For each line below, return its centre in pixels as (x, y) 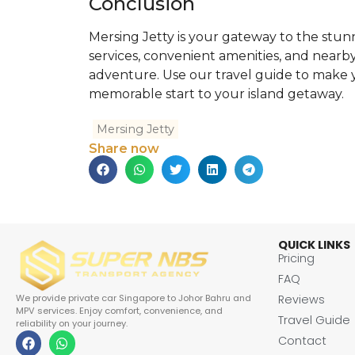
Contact (302, 341)
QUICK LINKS (314, 245)
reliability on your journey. (72, 324)
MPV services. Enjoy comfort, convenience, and (119, 311)
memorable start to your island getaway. (216, 94)
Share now (124, 148)
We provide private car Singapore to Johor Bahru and (134, 298)
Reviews (302, 300)
